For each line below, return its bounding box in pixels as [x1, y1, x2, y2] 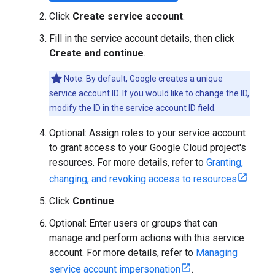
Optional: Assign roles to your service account [49, 126, 246, 139]
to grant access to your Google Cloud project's [49, 141, 246, 153]
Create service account [72, 10, 183, 22]
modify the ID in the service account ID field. [49, 103, 216, 113]
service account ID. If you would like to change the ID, [49, 88, 249, 98]
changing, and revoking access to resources [49, 172, 237, 185]
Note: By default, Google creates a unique [64, 73, 223, 83]
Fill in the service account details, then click [49, 32, 234, 44]
